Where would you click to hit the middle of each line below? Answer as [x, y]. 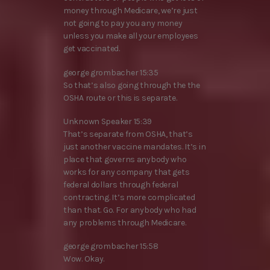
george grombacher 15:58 [111, 246]
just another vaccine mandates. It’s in [135, 146]
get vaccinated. [92, 49]
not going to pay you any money [123, 24]
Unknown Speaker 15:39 [108, 121]
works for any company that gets [127, 172]
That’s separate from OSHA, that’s [128, 134]
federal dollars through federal [121, 184]
